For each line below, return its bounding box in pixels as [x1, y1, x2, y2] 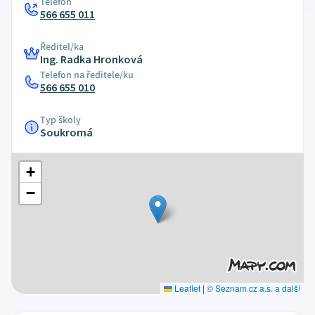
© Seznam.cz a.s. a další [206, 282, 300, 294]
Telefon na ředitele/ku [40, 68, 134, 82]
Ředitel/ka [40, 40, 84, 54]
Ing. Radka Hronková [40, 52, 143, 67]
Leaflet [172, 282, 200, 294]
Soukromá [40, 125, 93, 141]
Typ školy [40, 113, 81, 127]
